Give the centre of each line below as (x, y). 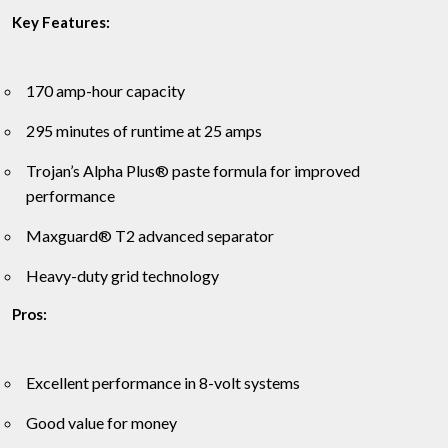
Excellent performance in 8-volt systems (163, 382)
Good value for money (101, 422)
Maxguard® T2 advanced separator (150, 235)
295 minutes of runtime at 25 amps (144, 130)
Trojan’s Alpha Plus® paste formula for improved (193, 170)
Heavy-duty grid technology (122, 275)
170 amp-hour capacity (105, 90)
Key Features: (61, 21)
